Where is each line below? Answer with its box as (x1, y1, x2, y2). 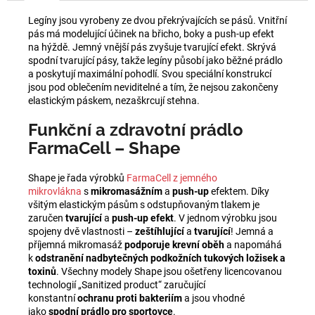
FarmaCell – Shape (28, 138, 180, 159)
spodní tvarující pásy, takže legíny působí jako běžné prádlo (28, 54, 283, 66)
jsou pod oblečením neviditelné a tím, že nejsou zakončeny (28, 81, 278, 93)
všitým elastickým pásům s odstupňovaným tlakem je (28, 199, 259, 211)
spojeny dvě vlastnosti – (28, 226, 135, 238)
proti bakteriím (116, 292, 182, 304)
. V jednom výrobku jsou (174, 212, 277, 224)
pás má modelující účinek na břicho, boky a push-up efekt (28, 27, 274, 39)
